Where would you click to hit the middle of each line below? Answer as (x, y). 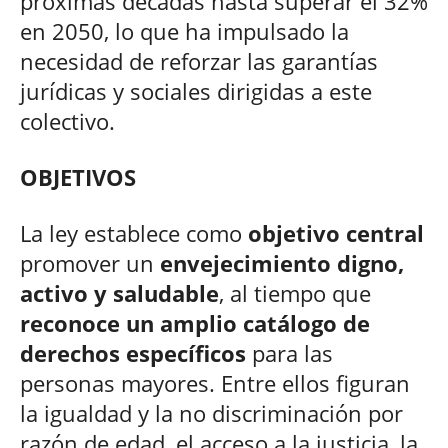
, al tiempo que (295, 292)
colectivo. (67, 120)
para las (289, 352)
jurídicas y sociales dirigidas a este (196, 90)
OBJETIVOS (78, 176)
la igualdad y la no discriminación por (211, 412)
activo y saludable (119, 292)
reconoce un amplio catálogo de (195, 322)
